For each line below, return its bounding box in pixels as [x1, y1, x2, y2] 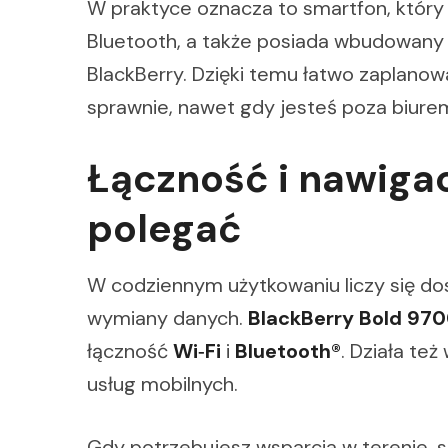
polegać [87, 202, 242, 254]
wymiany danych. [87, 305, 248, 332]
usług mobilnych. [87, 371, 238, 398]
